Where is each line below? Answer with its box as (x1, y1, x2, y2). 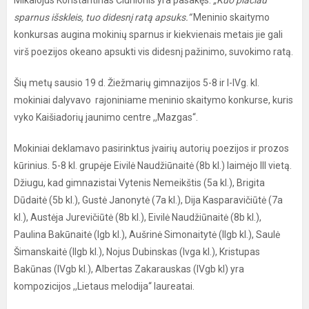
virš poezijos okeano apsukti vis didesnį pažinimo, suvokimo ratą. (14, 46, 293, 57)
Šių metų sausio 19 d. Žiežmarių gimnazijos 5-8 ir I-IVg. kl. (14, 77, 259, 88)
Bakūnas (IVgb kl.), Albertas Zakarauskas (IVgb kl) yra (14, 263, 244, 275)
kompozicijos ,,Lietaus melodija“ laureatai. (14, 281, 195, 292)
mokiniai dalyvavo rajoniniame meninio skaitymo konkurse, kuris (14, 94, 293, 106)
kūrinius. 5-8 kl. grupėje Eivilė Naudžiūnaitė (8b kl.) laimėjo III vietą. (14, 160, 292, 171)
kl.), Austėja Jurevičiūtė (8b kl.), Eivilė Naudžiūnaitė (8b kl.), (14, 212, 261, 223)
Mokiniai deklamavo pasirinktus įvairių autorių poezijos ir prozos (14, 143, 289, 154)
